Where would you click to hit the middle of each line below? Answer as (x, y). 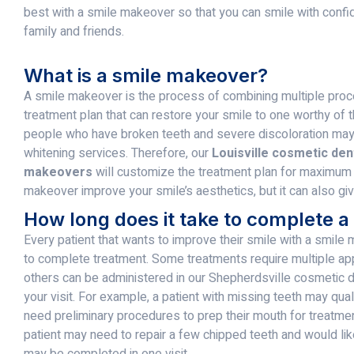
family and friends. (74, 31)
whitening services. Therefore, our (118, 153)
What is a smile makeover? (146, 75)
